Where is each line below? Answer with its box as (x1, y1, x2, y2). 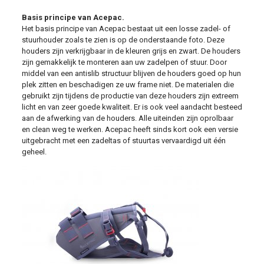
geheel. (21, 147, 47, 156)
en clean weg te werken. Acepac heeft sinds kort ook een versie (21, 125, 238, 134)
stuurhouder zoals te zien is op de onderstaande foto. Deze (21, 35, 225, 44)
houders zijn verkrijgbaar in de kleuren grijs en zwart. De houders (21, 47, 240, 55)
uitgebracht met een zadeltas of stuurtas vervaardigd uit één (21, 136, 226, 145)
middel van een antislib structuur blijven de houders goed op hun (21, 69, 241, 78)
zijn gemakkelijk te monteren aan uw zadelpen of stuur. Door (21, 58, 227, 67)
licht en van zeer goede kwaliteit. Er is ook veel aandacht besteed (21, 103, 242, 111)
